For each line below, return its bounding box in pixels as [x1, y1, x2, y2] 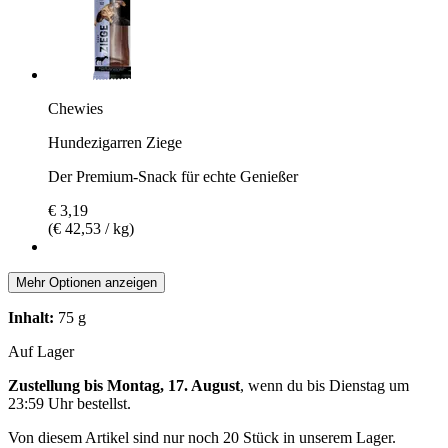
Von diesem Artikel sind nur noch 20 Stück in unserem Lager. [8, 428, 396, 446]
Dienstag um [329, 376, 409, 394]
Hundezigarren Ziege [48, 133, 182, 151]
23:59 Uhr [8, 394, 73, 412]
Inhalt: [8, 308, 54, 326]
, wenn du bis [240, 376, 329, 394]
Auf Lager [8, 342, 74, 360]
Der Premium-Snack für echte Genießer [48, 167, 298, 185]
